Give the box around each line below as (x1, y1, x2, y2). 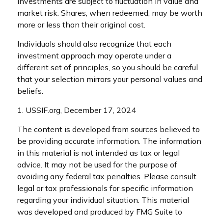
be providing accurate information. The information (17, 136, 201, 146)
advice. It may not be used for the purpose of (17, 160, 177, 170)
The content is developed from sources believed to (17, 124, 200, 135)
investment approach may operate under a (17, 51, 171, 61)
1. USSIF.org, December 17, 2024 (17, 105, 136, 115)
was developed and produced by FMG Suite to (17, 207, 182, 217)
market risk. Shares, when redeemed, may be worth (17, 8, 202, 18)
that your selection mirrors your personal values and (17, 74, 202, 84)
